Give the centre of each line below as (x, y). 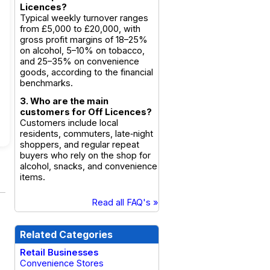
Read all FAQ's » (125, 202)
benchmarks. (46, 83)
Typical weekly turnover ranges (84, 18)
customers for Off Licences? (86, 112)
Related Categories (66, 234)
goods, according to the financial (86, 72)
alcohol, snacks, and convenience (89, 166)
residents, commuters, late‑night (86, 134)
